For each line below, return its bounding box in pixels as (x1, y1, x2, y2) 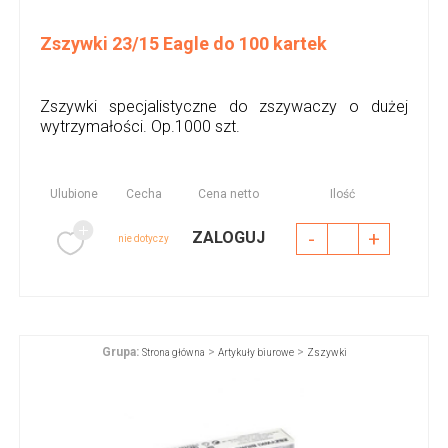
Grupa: (101, 344, 139, 359)
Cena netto (198, 186, 260, 201)
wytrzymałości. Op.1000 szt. (39, 116, 240, 136)
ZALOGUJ (192, 227, 266, 247)
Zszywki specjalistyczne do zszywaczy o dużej (39, 96, 409, 116)
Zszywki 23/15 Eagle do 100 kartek (39, 32, 327, 54)
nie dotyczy (118, 232, 170, 244)
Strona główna (141, 346, 205, 358)
